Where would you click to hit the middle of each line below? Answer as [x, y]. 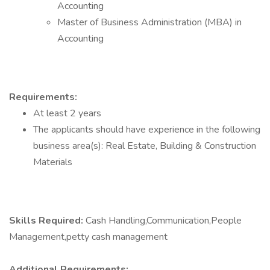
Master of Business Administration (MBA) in [149, 22]
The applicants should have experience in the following [147, 130]
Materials [53, 162]
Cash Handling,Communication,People [164, 221]
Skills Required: [47, 221]
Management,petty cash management [88, 237]
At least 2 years [67, 113]
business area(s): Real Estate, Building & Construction [145, 146]
